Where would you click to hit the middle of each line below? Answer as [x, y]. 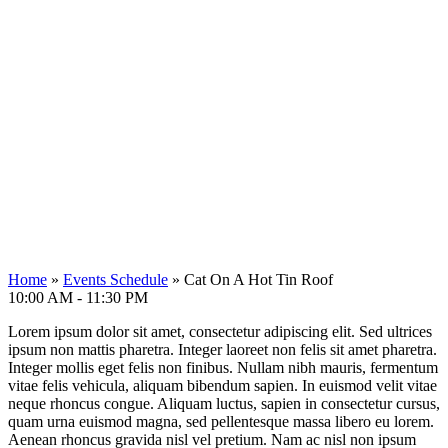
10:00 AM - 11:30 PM [78, 297]
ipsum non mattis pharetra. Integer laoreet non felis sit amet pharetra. [222, 349]
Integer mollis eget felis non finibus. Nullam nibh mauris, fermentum [223, 367]
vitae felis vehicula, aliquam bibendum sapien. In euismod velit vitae [222, 385]
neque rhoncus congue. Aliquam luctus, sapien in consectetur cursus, [224, 403]
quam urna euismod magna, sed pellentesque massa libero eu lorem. [221, 421]
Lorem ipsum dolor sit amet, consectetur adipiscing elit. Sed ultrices [220, 331]
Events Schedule [115, 279]
